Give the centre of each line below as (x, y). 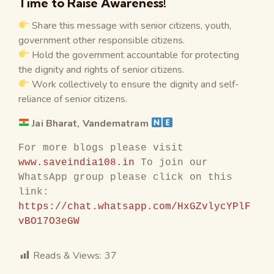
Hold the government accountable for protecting (134, 55)
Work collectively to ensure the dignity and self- (135, 84)
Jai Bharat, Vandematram (89, 123)
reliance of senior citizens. (73, 99)
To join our (171, 162)
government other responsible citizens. (102, 40)
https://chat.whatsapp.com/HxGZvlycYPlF (135, 206)
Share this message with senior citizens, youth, (131, 25)
